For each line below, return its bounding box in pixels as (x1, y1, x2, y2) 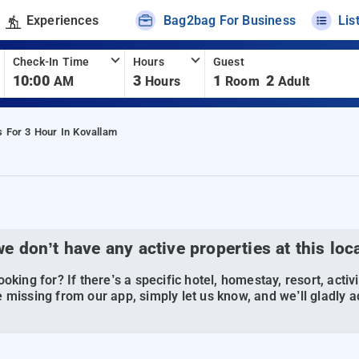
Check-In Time (12, 55, 90, 69)
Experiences (26, 12, 99, 28)
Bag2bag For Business (163, 12, 296, 28)
